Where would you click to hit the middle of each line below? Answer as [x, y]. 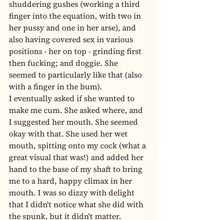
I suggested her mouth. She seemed [74, 122]
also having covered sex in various [72, 39]
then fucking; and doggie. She [64, 63]
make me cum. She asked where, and [77, 110]
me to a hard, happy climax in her [71, 181]
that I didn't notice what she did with [77, 204]
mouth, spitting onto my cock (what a [78, 145]
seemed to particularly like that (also [76, 75]
